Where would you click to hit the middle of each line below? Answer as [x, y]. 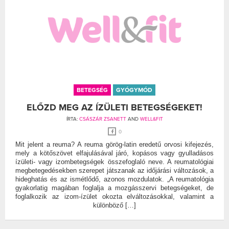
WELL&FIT [151, 119]
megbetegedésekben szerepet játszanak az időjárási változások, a [114, 170]
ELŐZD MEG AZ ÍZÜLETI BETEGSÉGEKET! [114, 107]
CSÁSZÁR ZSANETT [102, 119]
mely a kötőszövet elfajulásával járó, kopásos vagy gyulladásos [114, 153]
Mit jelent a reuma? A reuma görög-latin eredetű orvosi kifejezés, [114, 144]
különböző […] [114, 205]
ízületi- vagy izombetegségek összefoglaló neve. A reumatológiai [114, 162]
